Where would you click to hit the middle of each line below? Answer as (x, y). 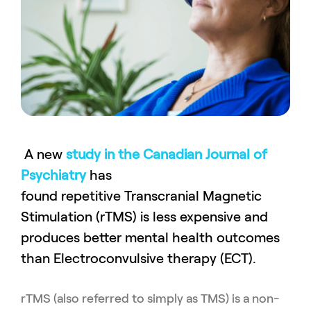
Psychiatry (53, 175)
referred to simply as (140, 298)
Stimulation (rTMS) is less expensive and (144, 216)
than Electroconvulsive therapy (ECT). (140, 258)
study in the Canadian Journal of (167, 154)
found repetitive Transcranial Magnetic (141, 195)
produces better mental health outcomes (150, 237)
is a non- (254, 298)
